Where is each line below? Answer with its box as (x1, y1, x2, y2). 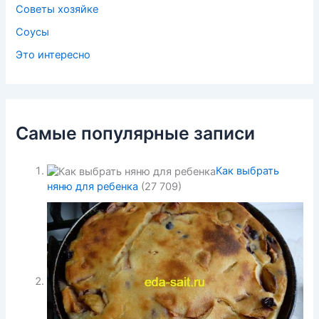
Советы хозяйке (16, 3, 99, 16)
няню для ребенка (47, 179, 139, 193)
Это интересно (16, 48, 91, 62)
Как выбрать (216, 164, 280, 178)
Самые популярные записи (16, 122, 256, 144)
